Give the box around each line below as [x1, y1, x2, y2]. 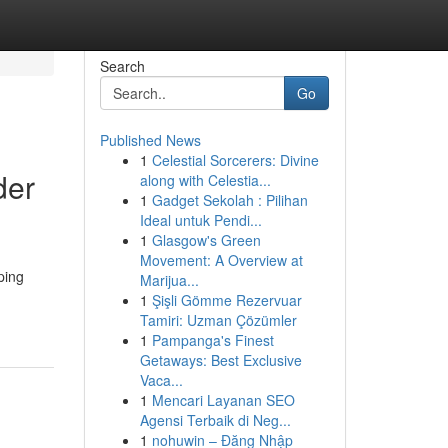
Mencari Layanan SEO [151, 390, 295, 410]
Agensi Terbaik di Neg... [139, 410, 291, 430]
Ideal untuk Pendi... [139, 210, 262, 230]
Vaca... [139, 370, 183, 390]
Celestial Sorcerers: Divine [151, 150, 319, 170]
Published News [99, 130, 201, 150]
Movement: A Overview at [139, 250, 303, 270]
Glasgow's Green [151, 230, 261, 250]
